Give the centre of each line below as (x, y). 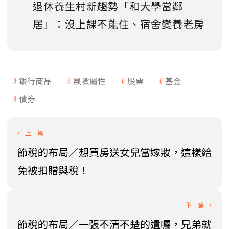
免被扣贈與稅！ (53, 170)
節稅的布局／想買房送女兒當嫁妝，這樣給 (114, 152)
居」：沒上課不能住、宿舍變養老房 (119, 24)
